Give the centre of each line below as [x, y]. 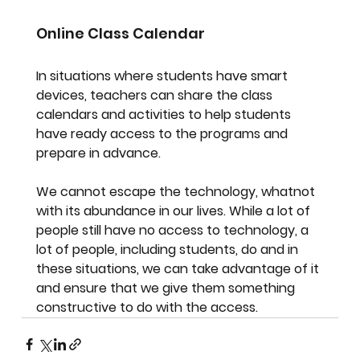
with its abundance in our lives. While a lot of [175, 211]
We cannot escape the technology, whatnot [178, 191]
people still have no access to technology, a [174, 230]
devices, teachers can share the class [156, 95]
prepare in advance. [99, 153]
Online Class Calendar [121, 33]
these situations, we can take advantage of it [180, 268]
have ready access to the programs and [164, 133]
